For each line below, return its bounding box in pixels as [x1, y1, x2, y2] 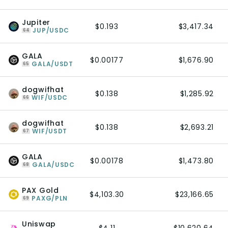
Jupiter [22, 17, 50, 27]
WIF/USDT [32, 127, 68, 135]
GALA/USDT [32, 60, 73, 68]
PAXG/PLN [32, 194, 68, 203]
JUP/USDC [33, 26, 70, 35]
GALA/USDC [32, 160, 75, 169]
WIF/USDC [32, 93, 68, 102]
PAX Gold [22, 185, 59, 195]
